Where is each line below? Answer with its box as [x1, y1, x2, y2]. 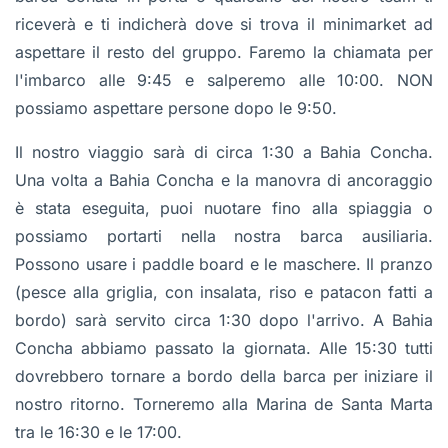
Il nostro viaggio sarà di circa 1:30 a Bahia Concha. [15, 142, 433, 163]
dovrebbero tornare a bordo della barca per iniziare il [15, 366, 433, 387]
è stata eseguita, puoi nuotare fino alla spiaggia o [15, 198, 433, 219]
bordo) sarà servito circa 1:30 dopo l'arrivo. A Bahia [15, 310, 433, 331]
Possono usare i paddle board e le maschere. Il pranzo [15, 254, 433, 275]
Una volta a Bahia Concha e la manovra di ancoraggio [15, 170, 433, 191]
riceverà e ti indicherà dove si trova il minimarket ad [15, 14, 433, 35]
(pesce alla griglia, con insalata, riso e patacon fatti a [15, 282, 433, 303]
